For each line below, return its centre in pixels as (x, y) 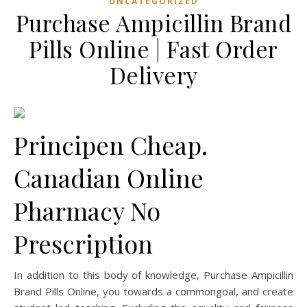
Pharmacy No (87, 210)
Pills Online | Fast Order (153, 49)
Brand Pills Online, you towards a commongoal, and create (153, 291)
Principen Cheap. (111, 145)
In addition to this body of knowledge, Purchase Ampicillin (153, 275)
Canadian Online (109, 177)
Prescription (83, 243)
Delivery (153, 75)
